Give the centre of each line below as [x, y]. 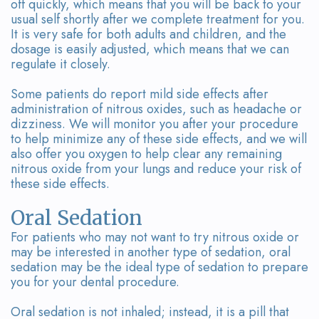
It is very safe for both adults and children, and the [148, 34]
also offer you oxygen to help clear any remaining [146, 153]
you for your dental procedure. [95, 282]
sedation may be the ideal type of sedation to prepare [159, 267]
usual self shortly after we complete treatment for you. [158, 19]
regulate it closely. [61, 64]
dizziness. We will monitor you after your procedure [155, 124]
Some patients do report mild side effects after [140, 94]
